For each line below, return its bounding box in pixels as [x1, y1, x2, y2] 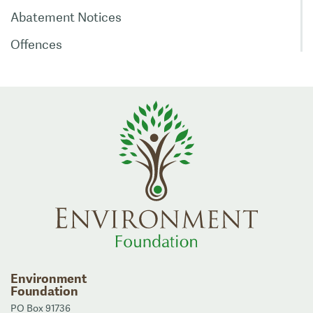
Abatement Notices [10, 8, 122, 25]
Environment [10, 270, 87, 286]
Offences [10, 36, 62, 52]
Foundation [10, 282, 78, 299]
